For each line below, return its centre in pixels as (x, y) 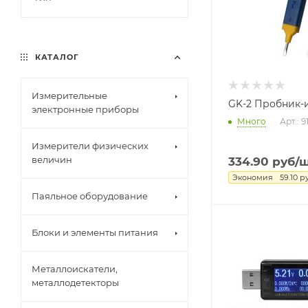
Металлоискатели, (75, 269)
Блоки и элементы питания (95, 232)
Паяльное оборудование (90, 196)
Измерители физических (90, 146)
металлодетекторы (75, 283)
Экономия (253, 177)
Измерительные (69, 96)
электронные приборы (85, 109)
